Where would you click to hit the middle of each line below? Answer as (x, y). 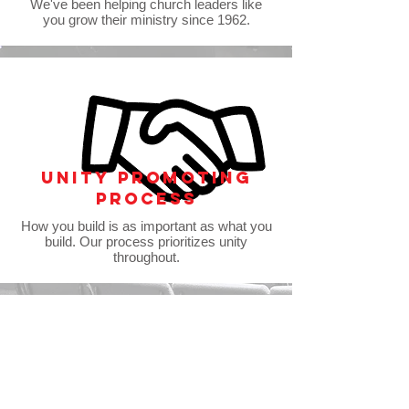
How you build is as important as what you (146, 226)
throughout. (146, 257)
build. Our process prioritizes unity (146, 241)
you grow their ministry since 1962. (146, 20)
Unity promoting (146, 178)
